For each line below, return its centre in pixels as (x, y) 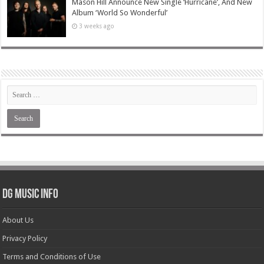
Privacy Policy (25, 239)
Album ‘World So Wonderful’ (120, 13)
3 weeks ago (97, 26)
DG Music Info (31, 195)
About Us (18, 220)
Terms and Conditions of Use (52, 257)
